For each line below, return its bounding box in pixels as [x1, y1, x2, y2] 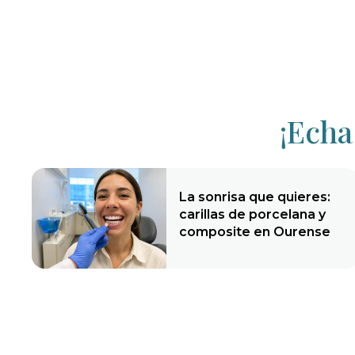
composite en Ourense [179, 223, 331, 239]
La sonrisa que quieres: [179, 189, 331, 204]
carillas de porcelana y [179, 206, 326, 222]
